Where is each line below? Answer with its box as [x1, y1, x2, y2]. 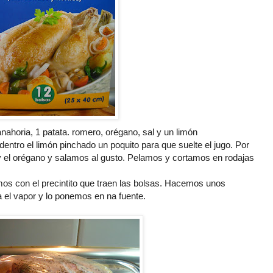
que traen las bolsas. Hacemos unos [77, 177, 225, 188]
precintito [41, 177, 77, 188]
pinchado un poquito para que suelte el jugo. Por [57, 139, 249, 150]
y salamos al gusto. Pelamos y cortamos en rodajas [45, 152, 254, 163]
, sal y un [138, 126, 176, 137]
